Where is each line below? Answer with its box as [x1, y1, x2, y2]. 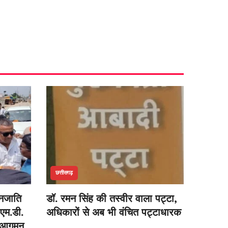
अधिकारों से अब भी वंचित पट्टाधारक [46, 206, 181, 218]
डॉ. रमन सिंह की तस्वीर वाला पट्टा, [46, 192, 177, 205]
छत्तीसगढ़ [55, 169, 73, 176]
